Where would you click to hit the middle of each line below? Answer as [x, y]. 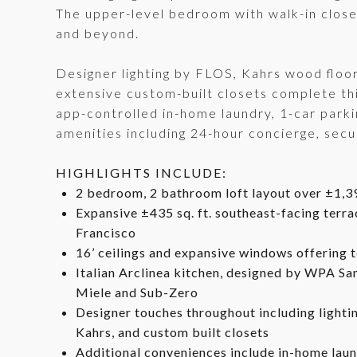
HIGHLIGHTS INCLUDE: [141, 173]
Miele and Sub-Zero [137, 292]
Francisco [106, 232]
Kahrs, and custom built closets [172, 332]
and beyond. [98, 33]
